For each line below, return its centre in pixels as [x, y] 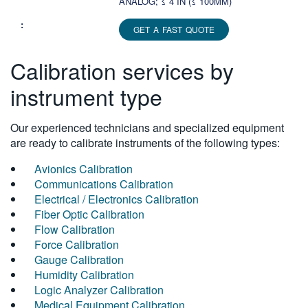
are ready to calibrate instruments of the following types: [145, 143]
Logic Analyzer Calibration [99, 290]
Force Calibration [77, 245]
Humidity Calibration [84, 275]
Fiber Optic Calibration [89, 214]
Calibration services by [122, 70]
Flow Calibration [75, 230]
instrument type [86, 97]
